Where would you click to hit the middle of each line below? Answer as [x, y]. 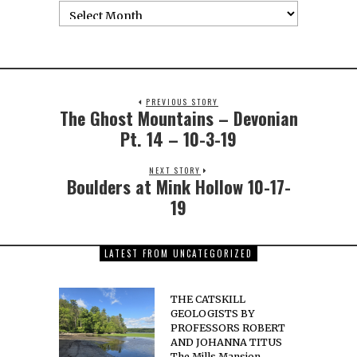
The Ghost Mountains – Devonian [178, 118]
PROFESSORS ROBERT [228, 328]
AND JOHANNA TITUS [226, 342]
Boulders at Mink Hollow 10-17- [178, 186]
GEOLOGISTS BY [213, 314]
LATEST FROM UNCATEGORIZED [178, 253]
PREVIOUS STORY [182, 102]
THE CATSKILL [208, 299]
